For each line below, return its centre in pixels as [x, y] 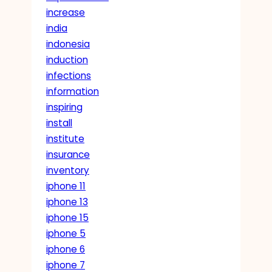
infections [69, 75]
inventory [68, 170]
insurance [68, 154]
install [59, 123]
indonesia [68, 44]
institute [65, 138]
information [73, 91]
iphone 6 [66, 249]
